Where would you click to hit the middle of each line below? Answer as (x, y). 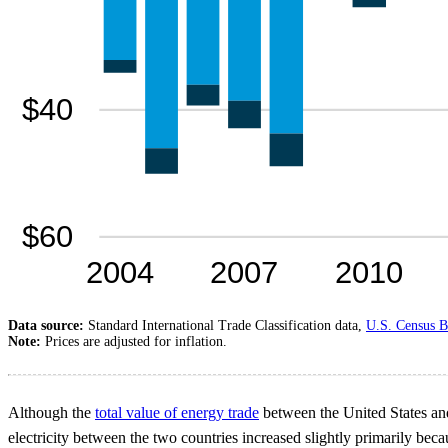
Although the (51, 413)
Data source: (48, 326)
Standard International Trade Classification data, (227, 326)
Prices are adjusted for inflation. (136, 342)
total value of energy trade (177, 413)
